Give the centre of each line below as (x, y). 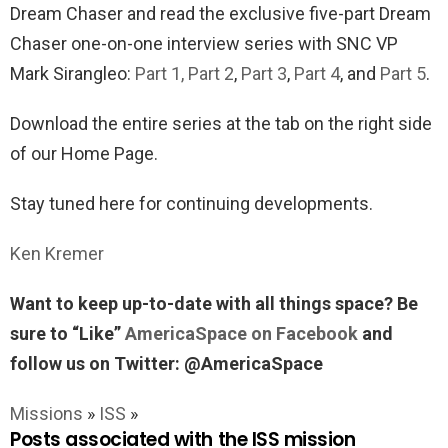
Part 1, (161, 73)
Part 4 (317, 73)
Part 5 (403, 73)
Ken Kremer (57, 253)
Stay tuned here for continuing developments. (191, 203)
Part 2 (211, 73)
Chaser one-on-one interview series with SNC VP (204, 43)
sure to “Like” (67, 333)
